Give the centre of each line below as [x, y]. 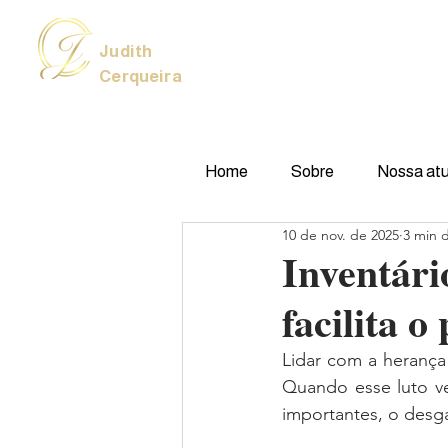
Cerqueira [140, 76]
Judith [126, 51]
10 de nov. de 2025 [340, 234]
